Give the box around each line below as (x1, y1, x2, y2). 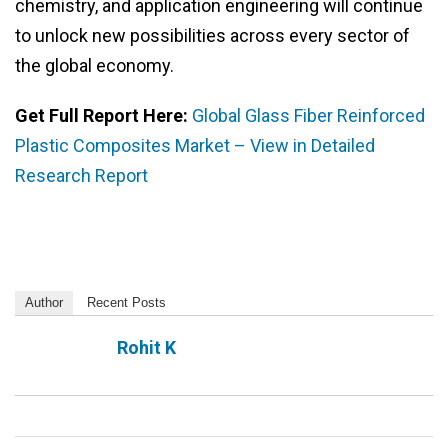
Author (25, 295, 63, 311)
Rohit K (117, 337, 176, 359)
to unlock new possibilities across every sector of (15, 25, 410, 47)
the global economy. (15, 55, 174, 77)
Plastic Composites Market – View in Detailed (15, 135, 375, 157)
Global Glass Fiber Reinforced (192, 105, 425, 127)
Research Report (15, 165, 148, 187)
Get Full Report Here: (15, 105, 192, 127)
